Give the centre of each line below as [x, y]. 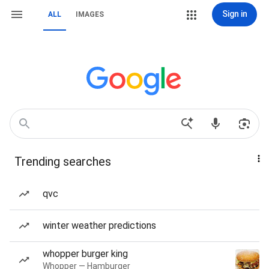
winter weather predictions [99, 225]
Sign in [234, 14]
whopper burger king [85, 254]
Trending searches [63, 162]
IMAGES [90, 14]
